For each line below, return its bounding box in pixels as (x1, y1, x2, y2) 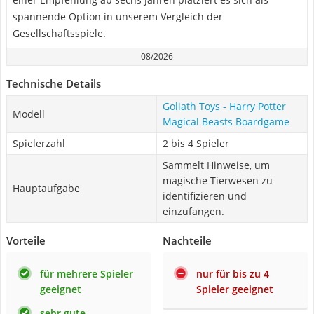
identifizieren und (163, 189, 247, 203)
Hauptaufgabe (13, 182, 80, 195)
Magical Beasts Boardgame (163, 115, 289, 128)
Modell (13, 107, 45, 121)
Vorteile (6, 233, 46, 247)
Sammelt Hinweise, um (163, 158, 270, 172)
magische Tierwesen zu (163, 174, 273, 187)
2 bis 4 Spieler (163, 137, 229, 150)
